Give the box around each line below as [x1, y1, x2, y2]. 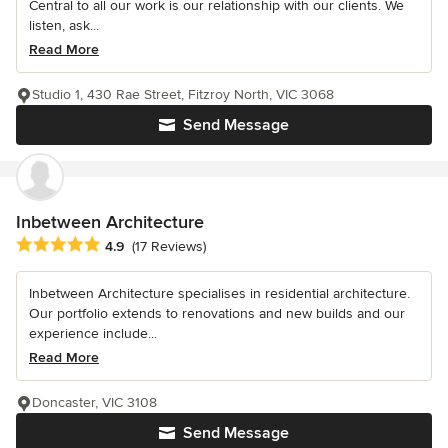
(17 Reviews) [132, 238, 206, 256]
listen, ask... [29, 16, 99, 34]
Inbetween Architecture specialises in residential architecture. [29, 285, 410, 303]
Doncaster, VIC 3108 [32, 394, 157, 412]
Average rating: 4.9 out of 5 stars [15, 235, 242, 256]
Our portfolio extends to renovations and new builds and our [29, 305, 405, 323]
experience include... [29, 325, 157, 343]
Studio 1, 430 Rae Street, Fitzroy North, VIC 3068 [32, 85, 334, 103]
